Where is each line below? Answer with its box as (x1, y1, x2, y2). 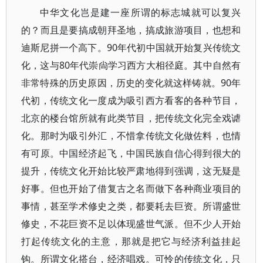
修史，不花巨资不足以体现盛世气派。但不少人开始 (21, 217, 241, 230)
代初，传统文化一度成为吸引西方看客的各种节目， (21, 94, 241, 107)
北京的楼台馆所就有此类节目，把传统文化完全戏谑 (21, 112, 241, 124)
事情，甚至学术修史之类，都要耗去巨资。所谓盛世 (21, 200, 241, 213)
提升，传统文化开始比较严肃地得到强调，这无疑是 (21, 164, 241, 177)
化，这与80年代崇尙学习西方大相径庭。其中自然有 (21, 59, 241, 72)
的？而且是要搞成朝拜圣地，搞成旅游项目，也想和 (21, 23, 241, 36)
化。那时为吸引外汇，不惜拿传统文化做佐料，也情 (21, 129, 241, 142)
